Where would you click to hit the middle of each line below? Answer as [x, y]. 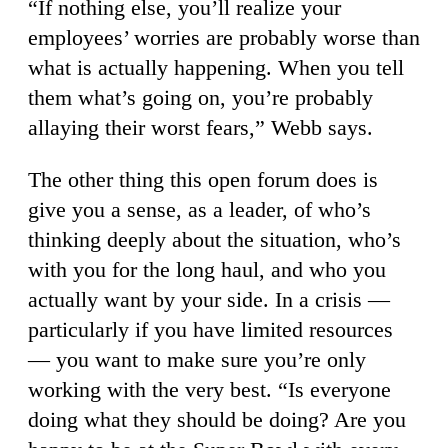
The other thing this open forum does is [203, 180]
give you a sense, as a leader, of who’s [199, 210]
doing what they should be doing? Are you [217, 420]
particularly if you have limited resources [210, 330]
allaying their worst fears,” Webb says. [200, 128]
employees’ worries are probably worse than [224, 38]
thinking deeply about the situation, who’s [214, 240]
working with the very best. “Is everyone [209, 390]
